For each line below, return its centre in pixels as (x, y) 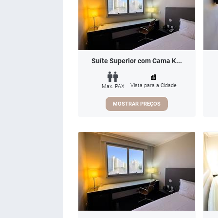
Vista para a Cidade (154, 85)
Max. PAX (113, 86)
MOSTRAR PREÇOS (137, 104)
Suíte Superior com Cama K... (137, 61)
